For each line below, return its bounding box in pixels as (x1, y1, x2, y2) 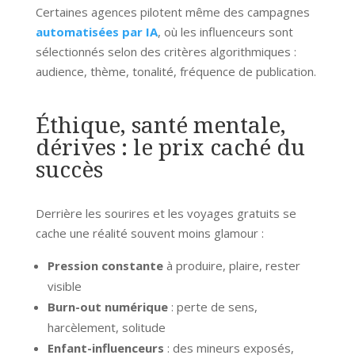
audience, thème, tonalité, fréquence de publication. (35, 63, 316, 79)
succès (35, 153, 103, 184)
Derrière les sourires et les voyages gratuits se (35, 204, 296, 221)
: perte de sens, (167, 298, 258, 315)
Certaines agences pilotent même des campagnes (35, 3, 310, 20)
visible (47, 277, 82, 294)
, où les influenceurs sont (157, 23, 293, 40)
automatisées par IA (35, 23, 158, 40)
